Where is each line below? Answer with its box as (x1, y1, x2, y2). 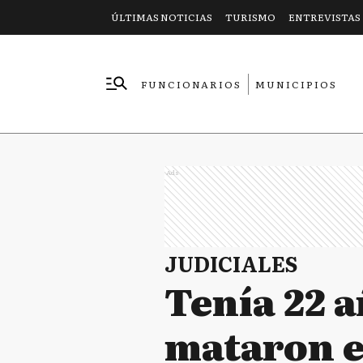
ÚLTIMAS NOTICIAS (111, 10, 212, 24)
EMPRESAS (142, 97, 210, 113)
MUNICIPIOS (255, 76, 337, 92)
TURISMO (225, 10, 275, 24)
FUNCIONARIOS (141, 76, 241, 92)
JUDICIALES (164, 246, 297, 279)
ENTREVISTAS (288, 10, 361, 24)
